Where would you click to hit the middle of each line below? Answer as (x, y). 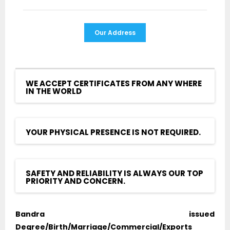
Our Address (115, 33)
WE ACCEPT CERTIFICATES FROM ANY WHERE (114, 84)
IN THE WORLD (54, 91)
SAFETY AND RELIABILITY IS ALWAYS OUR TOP (114, 174)
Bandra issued (115, 214)
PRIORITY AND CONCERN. (75, 181)
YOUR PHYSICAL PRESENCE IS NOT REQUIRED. (113, 132)
